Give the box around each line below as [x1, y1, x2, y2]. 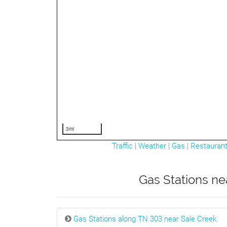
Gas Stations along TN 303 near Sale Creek [73, 214, 216, 223]
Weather [138, 141, 166, 150]
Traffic [112, 141, 133, 150]
